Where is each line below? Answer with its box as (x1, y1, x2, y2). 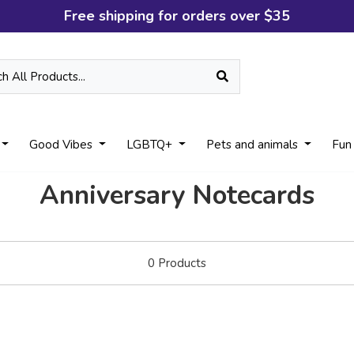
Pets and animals (206, 137, 302, 153)
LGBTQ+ (126, 137, 176, 153)
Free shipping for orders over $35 (64, 6, 290, 25)
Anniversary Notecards (40, 178, 314, 213)
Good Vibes (29, 137, 96, 153)
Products (155, 255, 206, 271)
